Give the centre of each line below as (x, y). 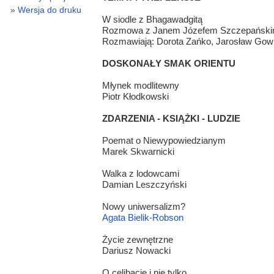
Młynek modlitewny (140, 86)
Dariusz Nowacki (136, 251)
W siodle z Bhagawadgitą (152, 20)
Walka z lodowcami (140, 174)
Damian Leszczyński (144, 185)
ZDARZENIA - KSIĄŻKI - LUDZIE (171, 119)
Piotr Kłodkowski (135, 97)
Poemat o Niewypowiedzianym (164, 141)
